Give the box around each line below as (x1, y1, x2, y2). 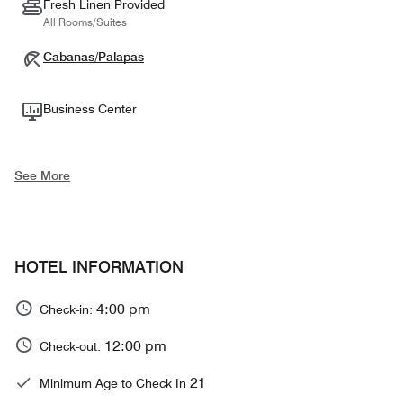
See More (14, 167, 70, 183)
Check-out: (40, 339, 104, 354)
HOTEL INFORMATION (14, 256, 184, 276)
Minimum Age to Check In (40, 376, 190, 391)
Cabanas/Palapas (43, 49, 144, 64)
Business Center (43, 101, 137, 116)
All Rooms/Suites (43, 14, 127, 29)
